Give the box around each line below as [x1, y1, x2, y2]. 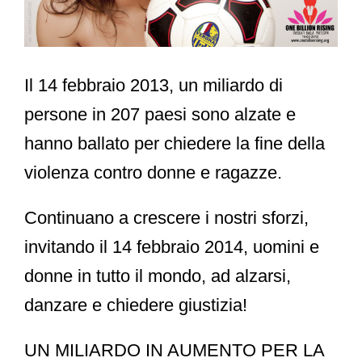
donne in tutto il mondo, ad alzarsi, [24, 265, 291, 286]
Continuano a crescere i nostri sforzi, [24, 207, 309, 228]
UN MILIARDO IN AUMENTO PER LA [24, 339, 324, 360]
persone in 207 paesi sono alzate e [24, 103, 296, 124]
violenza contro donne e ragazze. [24, 162, 282, 183]
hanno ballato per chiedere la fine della [24, 133, 325, 154]
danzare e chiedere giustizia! [24, 294, 247, 315]
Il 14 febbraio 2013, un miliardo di [24, 74, 283, 95]
